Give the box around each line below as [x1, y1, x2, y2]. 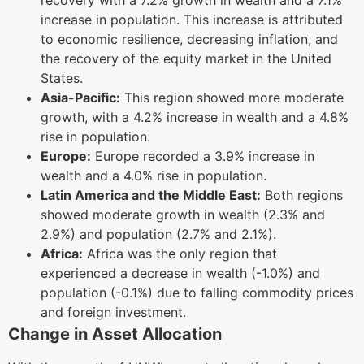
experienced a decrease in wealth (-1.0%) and [41, 264, 320, 281]
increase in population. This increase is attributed [41, 11, 343, 28]
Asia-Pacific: [41, 89, 120, 106]
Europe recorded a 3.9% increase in [91, 147, 314, 164]
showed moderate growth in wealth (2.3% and [41, 206, 325, 223]
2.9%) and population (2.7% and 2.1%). [41, 225, 276, 242]
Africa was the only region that [83, 245, 277, 262]
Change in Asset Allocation [8, 323, 222, 344]
